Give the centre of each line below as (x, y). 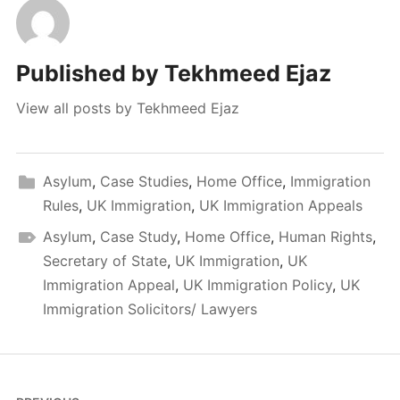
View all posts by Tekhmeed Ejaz (127, 108)
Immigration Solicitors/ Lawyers (150, 309)
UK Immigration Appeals (280, 206)
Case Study (138, 237)
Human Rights (325, 237)
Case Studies (144, 182)
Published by (90, 74)
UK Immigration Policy (257, 285)
